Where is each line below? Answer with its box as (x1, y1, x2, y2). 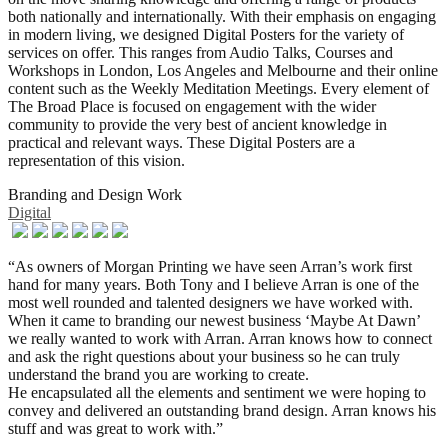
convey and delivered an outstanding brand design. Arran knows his (8, 401, 436, 419)
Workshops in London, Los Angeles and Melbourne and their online (8, 61, 438, 79)
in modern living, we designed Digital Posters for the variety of (8, 25, 404, 43)
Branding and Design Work (8, 185, 182, 203)
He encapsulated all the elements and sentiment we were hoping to (8, 383, 426, 401)
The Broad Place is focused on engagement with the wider (8, 97, 376, 115)
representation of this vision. (8, 151, 185, 169)
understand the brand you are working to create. (8, 365, 309, 383)
